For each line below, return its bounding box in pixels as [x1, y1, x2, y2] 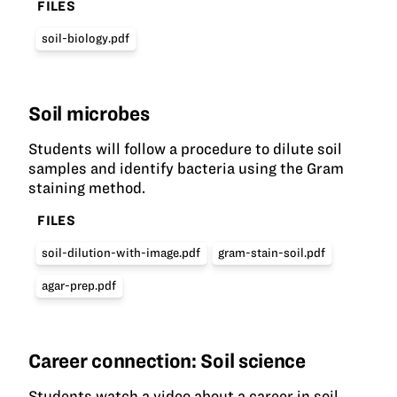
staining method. [28, 180, 146, 197]
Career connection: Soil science [28, 350, 306, 372]
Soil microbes [28, 103, 150, 125]
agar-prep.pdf [42, 278, 117, 292]
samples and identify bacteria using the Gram [28, 160, 345, 177]
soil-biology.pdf [42, 31, 130, 45]
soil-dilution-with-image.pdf [42, 245, 201, 260]
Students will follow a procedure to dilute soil [28, 141, 343, 158]
